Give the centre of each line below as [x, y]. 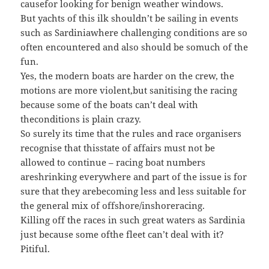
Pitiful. [35, 249]
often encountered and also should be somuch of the [134, 47]
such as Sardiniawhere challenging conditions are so [134, 33]
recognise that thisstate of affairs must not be [118, 148]
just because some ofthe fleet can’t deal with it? [122, 234]
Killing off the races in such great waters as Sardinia [133, 220]
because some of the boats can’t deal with [110, 105]
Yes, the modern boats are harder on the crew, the [128, 76]
